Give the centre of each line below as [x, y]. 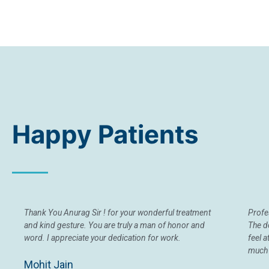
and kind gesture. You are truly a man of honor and [114, 225]
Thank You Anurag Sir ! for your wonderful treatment [117, 213]
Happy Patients [105, 134]
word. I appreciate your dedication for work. [102, 238]
